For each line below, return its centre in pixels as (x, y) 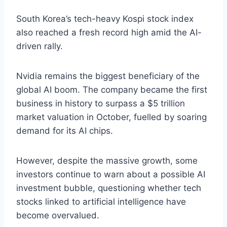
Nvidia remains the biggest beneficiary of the (108, 76)
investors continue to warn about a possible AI (111, 175)
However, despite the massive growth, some (107, 161)
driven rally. (40, 46)
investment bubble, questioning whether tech (109, 188)
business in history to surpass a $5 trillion (101, 104)
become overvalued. (58, 216)
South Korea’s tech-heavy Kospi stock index (105, 19)
